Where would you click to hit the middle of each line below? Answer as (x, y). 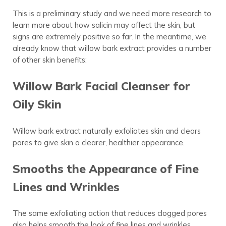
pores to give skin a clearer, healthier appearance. (98, 142)
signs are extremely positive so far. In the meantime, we (109, 36)
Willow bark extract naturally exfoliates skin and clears (106, 131)
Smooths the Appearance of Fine (105, 168)
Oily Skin (37, 104)
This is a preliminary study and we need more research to (112, 13)
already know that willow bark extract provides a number (112, 48)
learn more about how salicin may (72, 25)
